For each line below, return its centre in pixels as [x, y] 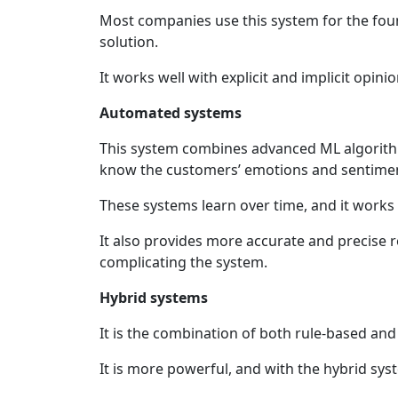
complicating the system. [183, 262]
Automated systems [171, 113]
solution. [129, 42]
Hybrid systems [154, 298]
